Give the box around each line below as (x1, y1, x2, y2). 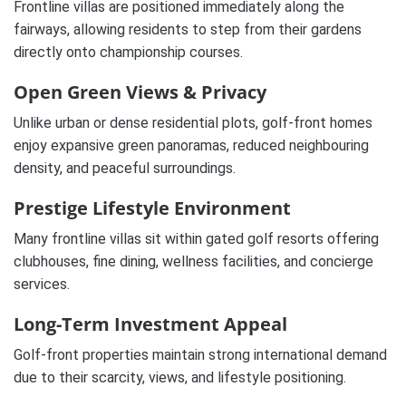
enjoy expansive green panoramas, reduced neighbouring (14, 137, 369, 155)
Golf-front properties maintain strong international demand (14, 346, 387, 364)
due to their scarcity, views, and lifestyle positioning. (14, 369, 346, 387)
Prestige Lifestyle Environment (14, 196, 291, 221)
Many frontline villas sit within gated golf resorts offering (14, 230, 379, 248)
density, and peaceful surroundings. (14, 159, 236, 178)
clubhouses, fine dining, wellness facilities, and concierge (14, 253, 373, 271)
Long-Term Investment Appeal (14, 312, 287, 337)
